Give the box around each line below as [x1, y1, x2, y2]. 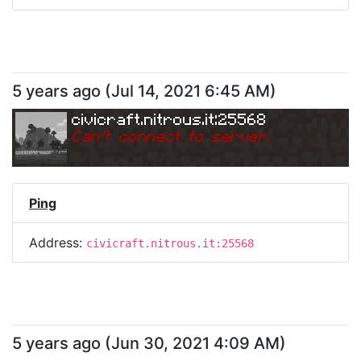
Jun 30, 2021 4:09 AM [111, 334, 280, 353]
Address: [29, 234, 86, 251]
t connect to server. [104, 126, 271, 145]
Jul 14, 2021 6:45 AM [111, 81, 270, 101]
